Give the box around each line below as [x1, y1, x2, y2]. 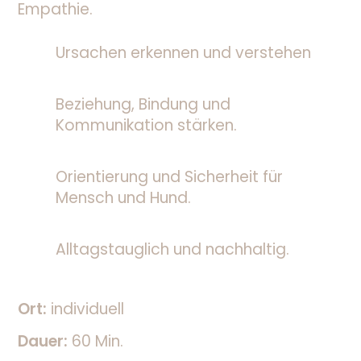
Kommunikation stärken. [55, 114, 237, 137]
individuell [50, 298, 124, 321]
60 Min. [71, 330, 123, 353]
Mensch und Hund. [55, 187, 191, 210]
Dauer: [17, 330, 72, 353]
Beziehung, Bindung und [55, 93, 230, 116]
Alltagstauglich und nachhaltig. [55, 239, 289, 261]
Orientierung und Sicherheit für [55, 166, 283, 189]
